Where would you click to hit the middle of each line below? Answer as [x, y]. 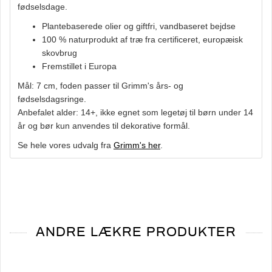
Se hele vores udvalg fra [66, 145]
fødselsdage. [44, 7]
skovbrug [61, 53]
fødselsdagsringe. [53, 99]
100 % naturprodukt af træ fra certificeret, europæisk [142, 39]
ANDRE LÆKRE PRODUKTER [136, 232]
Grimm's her [137, 145]
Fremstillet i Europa [80, 66]
